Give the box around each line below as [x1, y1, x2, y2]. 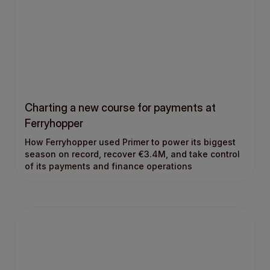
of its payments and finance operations [25, 160, 192, 171]
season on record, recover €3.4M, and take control [25, 148, 240, 159]
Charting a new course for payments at [25, 101, 216, 114]
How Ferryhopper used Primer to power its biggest [25, 136, 236, 147]
